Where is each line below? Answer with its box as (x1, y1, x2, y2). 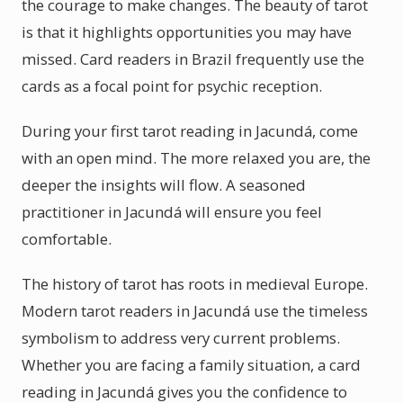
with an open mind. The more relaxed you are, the (22, 148, 371, 168)
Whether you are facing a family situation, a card (22, 354, 361, 375)
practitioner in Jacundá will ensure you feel (22, 201, 322, 222)
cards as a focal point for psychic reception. (22, 76, 322, 96)
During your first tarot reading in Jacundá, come (22, 121, 358, 141)
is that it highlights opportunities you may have (22, 22, 352, 42)
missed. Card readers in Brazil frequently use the (22, 49, 364, 69)
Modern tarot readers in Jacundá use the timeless (22, 300, 368, 321)
